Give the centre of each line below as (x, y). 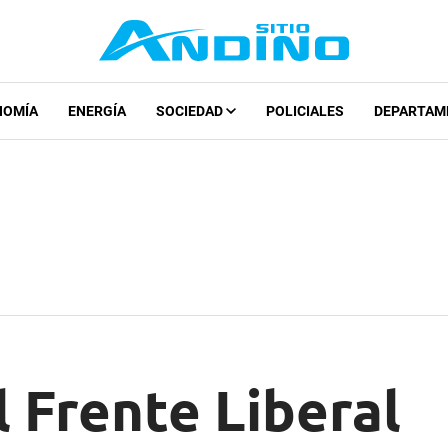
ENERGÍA (96, 111)
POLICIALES (304, 111)
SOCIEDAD (190, 111)
